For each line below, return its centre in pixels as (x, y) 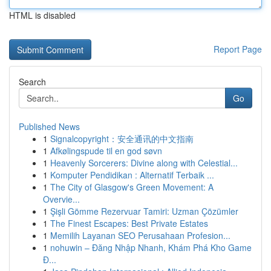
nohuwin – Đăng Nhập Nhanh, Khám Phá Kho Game (151, 247)
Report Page (238, 49)
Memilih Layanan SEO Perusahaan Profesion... (140, 235)
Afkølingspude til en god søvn (106, 151)
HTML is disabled (42, 15)
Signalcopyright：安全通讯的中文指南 (122, 139)
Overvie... (61, 199)
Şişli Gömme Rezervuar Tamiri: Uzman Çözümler (144, 211)
